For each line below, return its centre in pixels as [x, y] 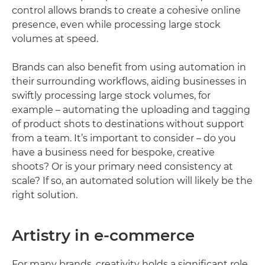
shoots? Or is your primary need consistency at [122, 167]
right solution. [45, 195]
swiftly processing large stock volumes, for [111, 96]
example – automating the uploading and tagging [131, 110]
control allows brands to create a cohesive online [126, 11]
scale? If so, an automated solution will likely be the [132, 181]
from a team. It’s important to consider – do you [124, 138]
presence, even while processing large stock [116, 25]
